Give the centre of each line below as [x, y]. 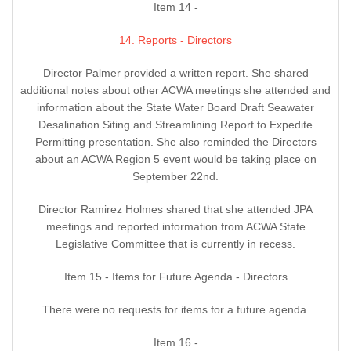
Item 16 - [175, 343]
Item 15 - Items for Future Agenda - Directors [175, 277]
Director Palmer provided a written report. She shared [175, 73]
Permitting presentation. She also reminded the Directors [175, 142]
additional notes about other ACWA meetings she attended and [175, 90]
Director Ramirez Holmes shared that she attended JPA [175, 210]
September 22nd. [175, 177]
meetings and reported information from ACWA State [175, 227]
